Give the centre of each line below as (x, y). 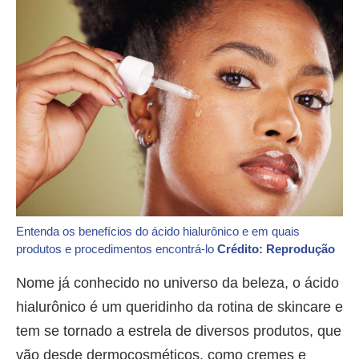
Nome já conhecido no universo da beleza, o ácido (177, 282)
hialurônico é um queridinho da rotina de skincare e (179, 307)
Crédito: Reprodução (276, 248)
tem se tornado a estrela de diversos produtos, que (179, 331)
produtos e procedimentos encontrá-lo (117, 248)
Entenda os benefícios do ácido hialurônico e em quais (158, 231)
